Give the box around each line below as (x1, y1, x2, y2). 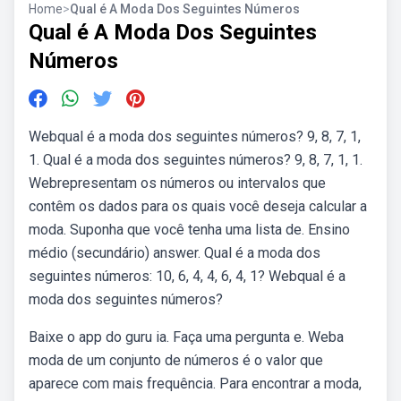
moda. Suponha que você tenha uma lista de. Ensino (29, 221, 350, 238)
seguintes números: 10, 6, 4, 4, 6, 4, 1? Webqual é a (29, 268, 346, 285)
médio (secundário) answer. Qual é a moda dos (29, 244, 320, 261)
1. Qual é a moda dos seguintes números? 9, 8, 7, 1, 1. (29, 151, 363, 168)
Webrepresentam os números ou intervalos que (29, 175, 326, 192)
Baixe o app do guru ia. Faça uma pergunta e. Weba (29, 328, 344, 346)
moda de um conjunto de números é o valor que (29, 352, 323, 369)
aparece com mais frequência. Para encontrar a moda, (29, 375, 362, 392)
